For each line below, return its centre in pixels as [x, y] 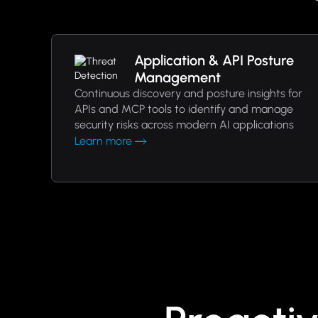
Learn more [103, 141]
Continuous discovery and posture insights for [188, 93]
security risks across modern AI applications [184, 125]
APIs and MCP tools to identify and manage [184, 109]
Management [177, 77]
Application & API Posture [214, 60]
